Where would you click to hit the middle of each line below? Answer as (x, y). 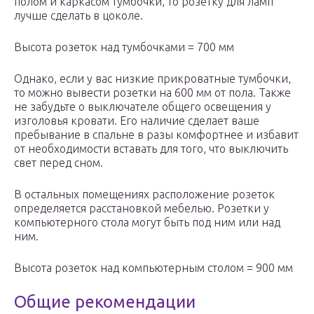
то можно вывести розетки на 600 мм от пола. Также (152, 93)
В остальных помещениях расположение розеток (144, 194)
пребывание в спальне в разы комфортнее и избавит (156, 135)
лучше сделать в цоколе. (78, 16)
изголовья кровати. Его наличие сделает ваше (137, 121)
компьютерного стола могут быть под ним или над (147, 223)
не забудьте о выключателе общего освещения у (143, 107)
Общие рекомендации (105, 302)
